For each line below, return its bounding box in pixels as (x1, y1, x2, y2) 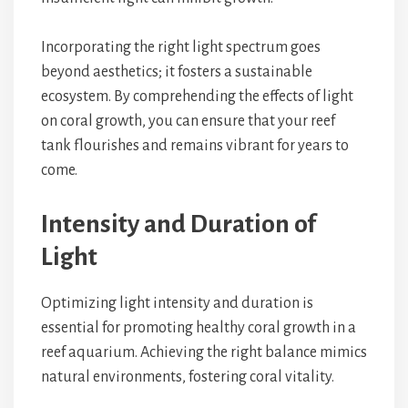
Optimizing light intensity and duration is (41, 295, 313, 311)
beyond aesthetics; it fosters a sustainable (41, 64, 312, 80)
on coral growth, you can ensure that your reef (41, 113, 335, 129)
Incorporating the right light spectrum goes (41, 39, 321, 56)
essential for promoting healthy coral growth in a (41, 320, 356, 336)
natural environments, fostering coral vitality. (41, 369, 334, 385)
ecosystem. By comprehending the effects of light (41, 88, 353, 105)
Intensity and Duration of (41, 210, 316, 238)
